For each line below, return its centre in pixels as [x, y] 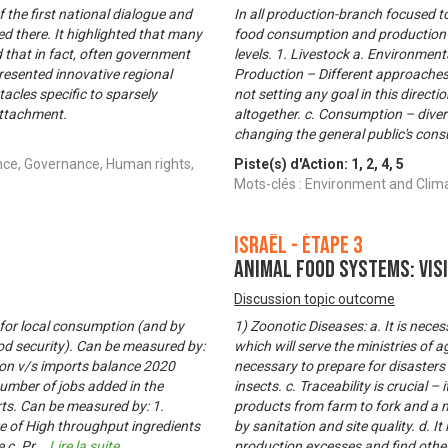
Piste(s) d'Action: [292, 164]
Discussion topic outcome [314, 299]
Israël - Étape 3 [298, 246]
